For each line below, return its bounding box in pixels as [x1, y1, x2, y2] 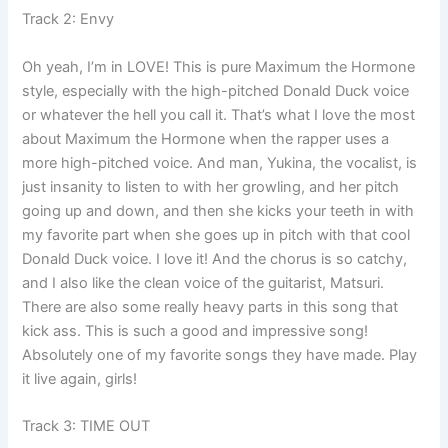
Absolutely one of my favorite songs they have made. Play [22, 345, 418, 364]
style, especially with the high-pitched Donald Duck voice [22, 81, 410, 100]
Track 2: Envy [22, 10, 115, 29]
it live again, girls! [22, 369, 138, 388]
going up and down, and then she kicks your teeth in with [22, 201, 415, 220]
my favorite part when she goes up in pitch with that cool [22, 225, 411, 244]
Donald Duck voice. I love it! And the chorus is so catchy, [22, 249, 408, 268]
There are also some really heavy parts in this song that [22, 297, 399, 316]
